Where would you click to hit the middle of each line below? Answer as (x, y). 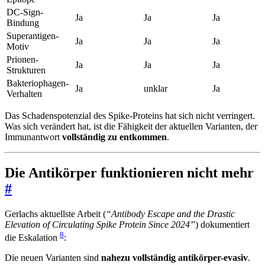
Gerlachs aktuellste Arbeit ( (55, 214)
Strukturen (26, 70)
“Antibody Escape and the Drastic (170, 214)
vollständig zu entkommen (114, 137)
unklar (156, 89)
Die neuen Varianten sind (53, 258)
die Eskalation (32, 238)
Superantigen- (33, 36)
